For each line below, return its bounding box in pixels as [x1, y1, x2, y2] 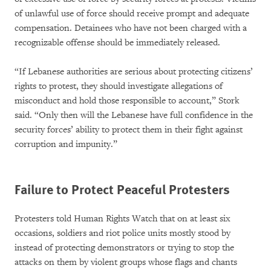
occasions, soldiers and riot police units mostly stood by [15, 227, 230, 239]
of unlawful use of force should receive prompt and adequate [15, 7, 249, 19]
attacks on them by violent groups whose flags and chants [15, 256, 237, 268]
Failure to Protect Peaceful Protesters [15, 178, 230, 198]
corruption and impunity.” [15, 138, 117, 150]
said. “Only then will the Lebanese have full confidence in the [15, 109, 253, 121]
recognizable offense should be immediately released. [15, 36, 220, 48]
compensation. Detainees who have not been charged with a [15, 22, 247, 34]
